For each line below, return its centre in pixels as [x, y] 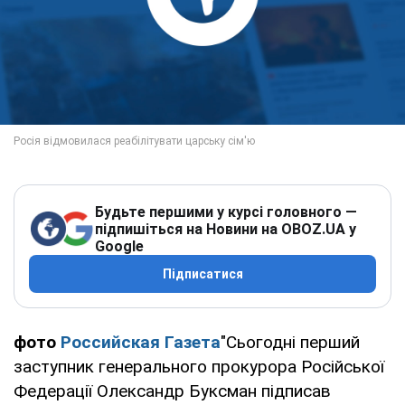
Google [119, 246]
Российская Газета [141, 342]
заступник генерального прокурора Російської [199, 366]
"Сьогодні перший [290, 342]
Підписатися [202, 273]
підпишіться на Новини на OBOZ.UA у [226, 229]
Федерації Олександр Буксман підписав [172, 391]
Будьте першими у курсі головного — [226, 212]
